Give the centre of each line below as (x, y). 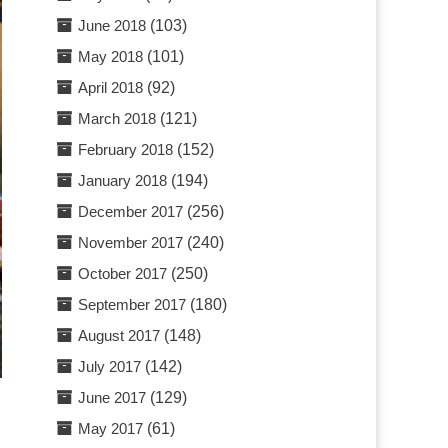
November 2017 (131, 242)
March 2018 (117, 118)
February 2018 (126, 149)
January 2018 (123, 180)
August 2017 (119, 335)
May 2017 (111, 428)
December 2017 (131, 211)
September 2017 (132, 304)
